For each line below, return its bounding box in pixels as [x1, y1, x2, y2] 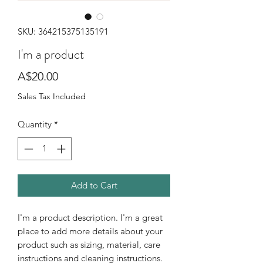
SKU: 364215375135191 [18, 26, 109, 37]
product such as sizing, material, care [18, 238, 160, 250]
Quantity [18, 119, 52, 130]
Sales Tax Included [18, 91, 86, 102]
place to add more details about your [18, 225, 163, 237]
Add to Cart [70, 179, 117, 191]
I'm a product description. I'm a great [18, 211, 163, 223]
